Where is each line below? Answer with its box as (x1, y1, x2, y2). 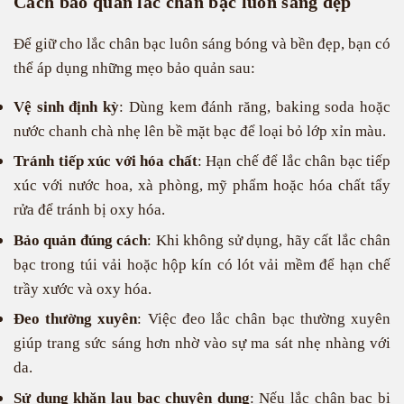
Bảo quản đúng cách (14, 231, 148, 249)
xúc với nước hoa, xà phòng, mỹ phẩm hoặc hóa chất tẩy (14, 177, 390, 195)
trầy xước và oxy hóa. (14, 280, 151, 298)
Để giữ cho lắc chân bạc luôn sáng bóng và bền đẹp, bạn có (14, 35, 390, 52)
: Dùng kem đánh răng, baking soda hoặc (119, 98, 391, 115)
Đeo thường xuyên (14, 310, 138, 328)
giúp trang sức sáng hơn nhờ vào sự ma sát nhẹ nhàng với (14, 335, 390, 353)
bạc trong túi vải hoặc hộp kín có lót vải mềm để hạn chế (14, 255, 390, 273)
